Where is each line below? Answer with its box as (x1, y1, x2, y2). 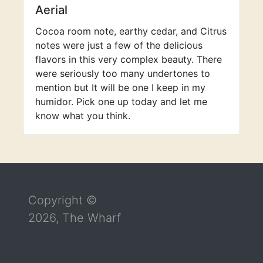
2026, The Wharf (28, 211, 121, 225)
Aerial (35, 3, 68, 17)
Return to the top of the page (98, 164, 229, 176)
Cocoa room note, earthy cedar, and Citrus (35, 25, 227, 37)
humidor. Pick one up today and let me (35, 96, 207, 107)
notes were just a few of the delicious (35, 39, 203, 51)
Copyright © (28, 193, 97, 207)
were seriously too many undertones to (35, 68, 210, 79)
